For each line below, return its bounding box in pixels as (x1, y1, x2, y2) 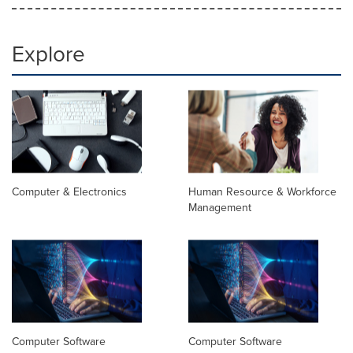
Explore (12, 37, 85, 70)
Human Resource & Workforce (188, 183, 336, 200)
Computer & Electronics (12, 183, 127, 200)
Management (188, 199, 251, 216)
